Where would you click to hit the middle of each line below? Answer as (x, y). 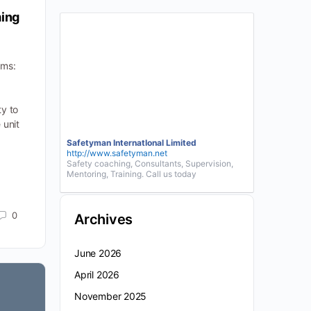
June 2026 (98, 253)
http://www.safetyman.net (117, 153)
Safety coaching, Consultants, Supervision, (150, 164)
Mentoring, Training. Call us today (132, 174)
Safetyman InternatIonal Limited (132, 143)
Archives (104, 220)
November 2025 (111, 296)
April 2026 (97, 275)
